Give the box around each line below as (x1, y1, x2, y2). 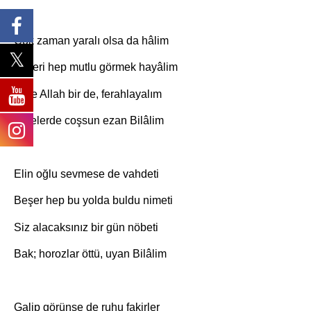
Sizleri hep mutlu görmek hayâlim (14, 61, 178, 74)
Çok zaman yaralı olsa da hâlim (14, 34, 169, 47)
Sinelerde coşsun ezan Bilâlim (14, 115, 164, 126)
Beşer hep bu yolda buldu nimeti (14, 194, 173, 207)
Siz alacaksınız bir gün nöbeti (14, 221, 158, 233)
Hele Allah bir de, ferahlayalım (14, 87, 162, 100)
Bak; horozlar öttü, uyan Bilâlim (14, 247, 167, 260)
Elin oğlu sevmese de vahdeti (14, 167, 159, 180)
